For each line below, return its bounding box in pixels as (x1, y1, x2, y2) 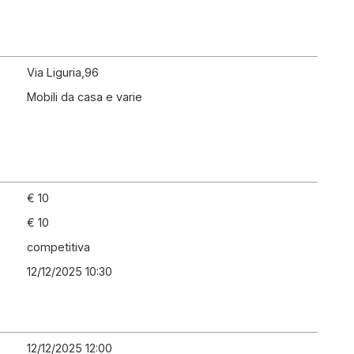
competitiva (27, 240, 90, 254)
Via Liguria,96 (27, 66, 99, 79)
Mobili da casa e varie (27, 90, 142, 104)
